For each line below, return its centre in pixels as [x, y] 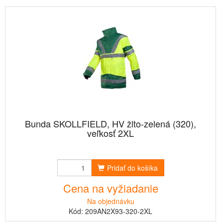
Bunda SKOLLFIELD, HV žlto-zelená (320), [111, 123]
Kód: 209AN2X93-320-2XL [111, 211]
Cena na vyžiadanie [111, 188]
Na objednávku [111, 201]
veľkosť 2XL [111, 133]
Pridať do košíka [132, 168]
